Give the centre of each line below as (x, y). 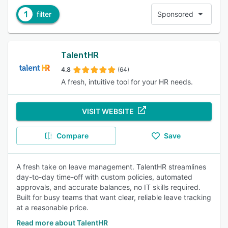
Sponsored (175, 14)
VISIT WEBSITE (108, 111)
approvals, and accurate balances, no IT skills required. (108, 187)
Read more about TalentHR (62, 223)
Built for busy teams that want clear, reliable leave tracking (114, 197)
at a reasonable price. (52, 207)
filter (44, 14)
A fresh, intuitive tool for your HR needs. (127, 82)
